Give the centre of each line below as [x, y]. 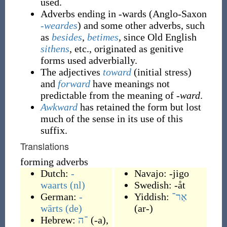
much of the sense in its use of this [111, 119]
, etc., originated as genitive [126, 49]
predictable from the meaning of [108, 95]
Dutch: [55, 173]
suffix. [54, 130]
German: [60, 197]
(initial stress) [161, 72]
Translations [44, 146]
